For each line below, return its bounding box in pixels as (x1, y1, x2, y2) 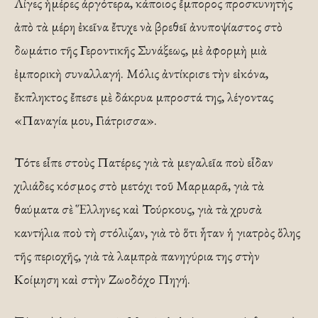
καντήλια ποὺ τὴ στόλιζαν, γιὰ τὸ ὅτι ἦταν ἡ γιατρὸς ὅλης (14, 224, 300, 241)
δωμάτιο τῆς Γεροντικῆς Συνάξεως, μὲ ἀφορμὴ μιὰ (14, 41, 267, 59)
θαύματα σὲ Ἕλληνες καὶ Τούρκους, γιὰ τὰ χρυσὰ (14, 200, 262, 218)
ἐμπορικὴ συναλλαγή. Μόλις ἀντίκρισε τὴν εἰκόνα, (14, 65, 268, 82)
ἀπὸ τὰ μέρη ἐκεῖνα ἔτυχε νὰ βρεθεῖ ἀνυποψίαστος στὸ (14, 18, 283, 35)
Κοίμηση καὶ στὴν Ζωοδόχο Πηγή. (14, 270, 190, 288)
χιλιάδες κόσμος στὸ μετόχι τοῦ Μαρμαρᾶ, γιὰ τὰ (14, 177, 264, 194)
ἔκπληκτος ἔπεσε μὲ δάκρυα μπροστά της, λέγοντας (14, 88, 273, 106)
